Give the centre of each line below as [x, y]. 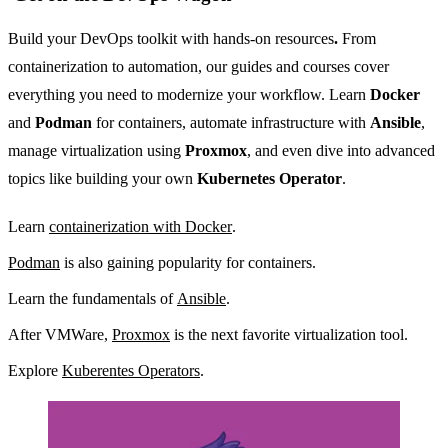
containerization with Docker [140, 226]
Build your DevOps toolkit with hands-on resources [171, 38]
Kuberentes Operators [131, 370]
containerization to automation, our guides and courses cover [198, 66]
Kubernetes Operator [269, 178]
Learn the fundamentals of [92, 298]
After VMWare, [60, 334]
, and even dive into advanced [341, 150]
